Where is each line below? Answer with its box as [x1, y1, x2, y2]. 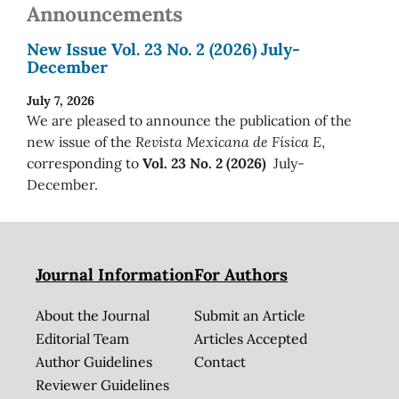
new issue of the [27, 133, 135, 151]
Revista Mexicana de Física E [135, 133, 322, 151]
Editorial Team [35, 330, 129, 348]
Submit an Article [193, 306, 305, 325]
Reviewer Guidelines [35, 376, 169, 395]
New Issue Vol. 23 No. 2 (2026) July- [27, 37, 300, 60]
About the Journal [35, 306, 150, 325]
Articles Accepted [193, 330, 307, 348]
